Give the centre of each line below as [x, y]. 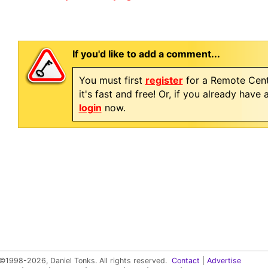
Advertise [224, 261]
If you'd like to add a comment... [146, 54]
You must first [112, 80]
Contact [186, 261]
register [164, 80]
